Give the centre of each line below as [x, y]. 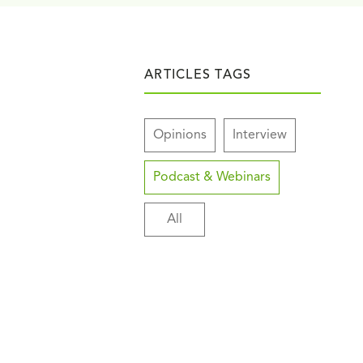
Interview [260, 135]
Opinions [180, 135]
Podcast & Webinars [212, 177]
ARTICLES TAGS [198, 75]
